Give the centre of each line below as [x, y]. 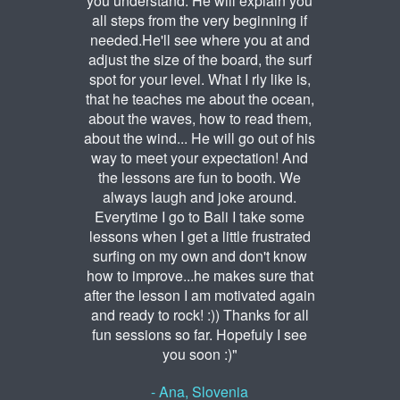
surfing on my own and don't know [200, 256]
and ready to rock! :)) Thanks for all [200, 315]
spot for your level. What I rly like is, [200, 79]
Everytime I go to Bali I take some [200, 217]
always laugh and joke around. [200, 197]
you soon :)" [200, 354]
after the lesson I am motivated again [200, 296]
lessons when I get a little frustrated [200, 237]
